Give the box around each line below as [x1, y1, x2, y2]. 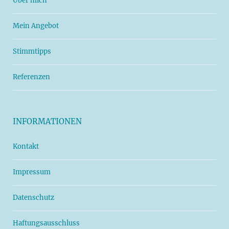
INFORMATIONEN [13, 117, 82, 126]
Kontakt [13, 142, 39, 151]
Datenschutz [13, 193, 54, 202]
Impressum [13, 168, 51, 176]
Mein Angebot [13, 21, 59, 30]
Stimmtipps [13, 47, 51, 56]
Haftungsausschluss [13, 219, 80, 227]
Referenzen [13, 73, 50, 81]
